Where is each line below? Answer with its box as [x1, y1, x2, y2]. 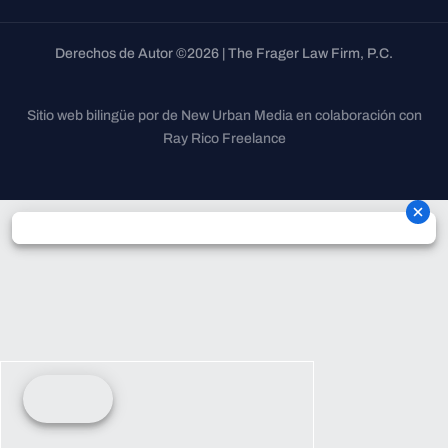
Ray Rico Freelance [162, 131, 286, 147]
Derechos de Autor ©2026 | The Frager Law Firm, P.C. [55, 46, 393, 62]
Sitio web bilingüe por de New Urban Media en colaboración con [26, 108, 422, 124]
